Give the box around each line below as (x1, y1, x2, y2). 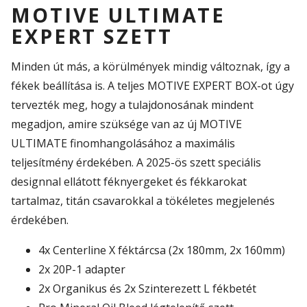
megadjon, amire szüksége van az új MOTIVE (11, 116, 242, 132)
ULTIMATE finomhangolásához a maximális (11, 135, 235, 151)
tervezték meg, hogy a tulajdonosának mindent (11, 97, 254, 112)
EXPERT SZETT (11, 23, 173, 50)
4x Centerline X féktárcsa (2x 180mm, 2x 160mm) (38, 242, 285, 258)
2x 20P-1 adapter (38, 261, 125, 277)
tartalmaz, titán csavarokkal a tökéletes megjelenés (11, 193, 275, 208)
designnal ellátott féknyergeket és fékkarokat (11, 173, 247, 189)
